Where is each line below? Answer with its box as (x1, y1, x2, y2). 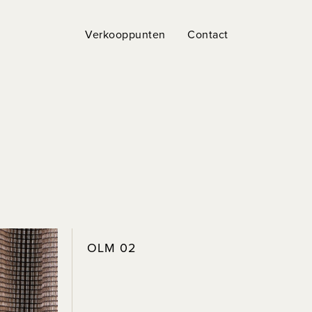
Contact (187, 26, 228, 42)
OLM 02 (87, 239, 136, 257)
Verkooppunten (85, 26, 166, 42)
